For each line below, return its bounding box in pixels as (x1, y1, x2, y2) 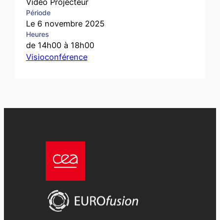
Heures (26, 29, 49, 38)
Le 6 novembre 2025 (26, 18, 105, 28)
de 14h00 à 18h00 (26, 40, 94, 50)
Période (26, 8, 51, 17)
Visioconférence (26, 52, 87, 62)
